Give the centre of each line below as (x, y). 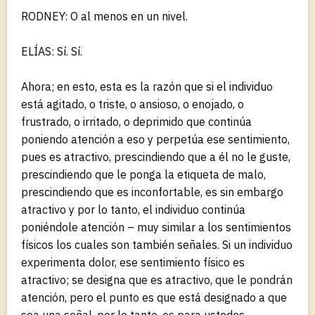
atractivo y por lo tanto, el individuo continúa (133, 209)
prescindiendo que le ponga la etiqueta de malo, (143, 174)
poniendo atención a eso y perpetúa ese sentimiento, (155, 139)
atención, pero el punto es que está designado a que (154, 297)
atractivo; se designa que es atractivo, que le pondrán (157, 279)
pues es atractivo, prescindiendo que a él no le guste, (156, 156)
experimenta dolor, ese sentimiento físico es (133, 262)
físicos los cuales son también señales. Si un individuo (157, 244)
